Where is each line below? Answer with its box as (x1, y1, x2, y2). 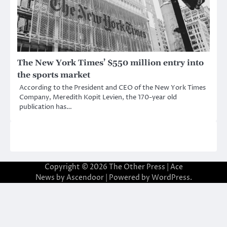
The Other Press (108, 162, 165, 172)
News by (35, 172, 66, 182)
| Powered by (103, 172, 152, 182)
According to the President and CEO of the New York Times (19, 83, 206, 92)
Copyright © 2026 (44, 162, 109, 172)
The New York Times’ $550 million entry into (17, 57, 204, 68)
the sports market (17, 69, 90, 80)
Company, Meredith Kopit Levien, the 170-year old (19, 92, 177, 102)
